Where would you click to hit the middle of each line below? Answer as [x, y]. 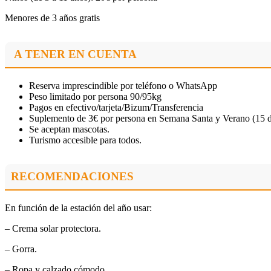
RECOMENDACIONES [72, 177]
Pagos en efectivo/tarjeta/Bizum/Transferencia [116, 108]
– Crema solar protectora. [53, 229]
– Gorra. [21, 249]
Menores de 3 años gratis [52, 18]
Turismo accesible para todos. [85, 140]
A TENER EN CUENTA [75, 54]
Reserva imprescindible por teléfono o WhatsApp [123, 86]
